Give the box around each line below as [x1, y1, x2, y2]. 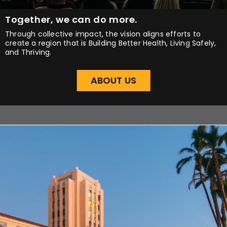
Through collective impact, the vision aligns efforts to [5, 29, 201, 39]
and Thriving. [5, 47, 52, 57]
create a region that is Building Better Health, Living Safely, [5, 38, 216, 48]
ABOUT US [90, 73, 137, 87]
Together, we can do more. [5, 13, 137, 26]
